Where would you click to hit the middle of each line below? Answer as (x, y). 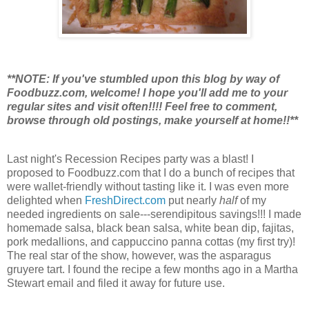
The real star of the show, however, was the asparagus (139, 255)
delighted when (46, 200)
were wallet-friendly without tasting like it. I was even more (148, 186)
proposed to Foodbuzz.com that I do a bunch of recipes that (151, 172)
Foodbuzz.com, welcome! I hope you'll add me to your (147, 92)
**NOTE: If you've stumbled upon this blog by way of (143, 79)
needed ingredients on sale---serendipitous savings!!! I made (154, 214)
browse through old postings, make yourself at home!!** (152, 120)
